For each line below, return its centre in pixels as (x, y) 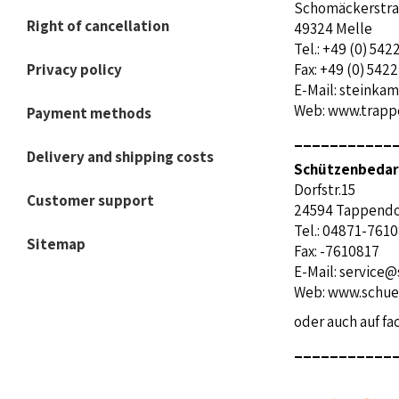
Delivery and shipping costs (120, 157)
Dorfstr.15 (325, 190)
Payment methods (89, 113)
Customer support (90, 200)
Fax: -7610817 (337, 251)
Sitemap (56, 244)
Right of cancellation (98, 26)
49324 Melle (333, 28)
